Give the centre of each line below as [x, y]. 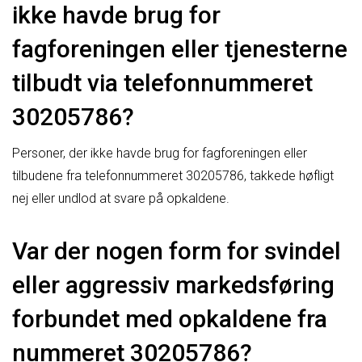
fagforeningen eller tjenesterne [180, 48]
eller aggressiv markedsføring [173, 284]
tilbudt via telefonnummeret [162, 82]
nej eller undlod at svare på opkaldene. [121, 198]
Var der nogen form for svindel [177, 250]
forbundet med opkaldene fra [170, 318]
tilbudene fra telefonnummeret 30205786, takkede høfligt [173, 175]
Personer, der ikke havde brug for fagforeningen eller [160, 153]
